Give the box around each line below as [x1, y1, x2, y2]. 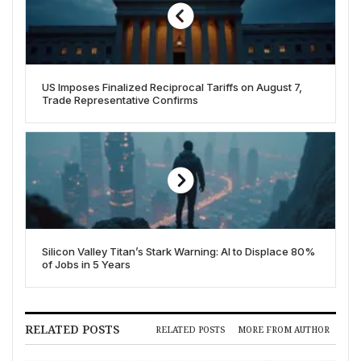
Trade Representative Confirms [42, 93, 198, 107]
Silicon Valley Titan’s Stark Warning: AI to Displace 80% [42, 245, 315, 259]
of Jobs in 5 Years [42, 258, 131, 272]
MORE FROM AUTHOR [238, 323, 330, 335]
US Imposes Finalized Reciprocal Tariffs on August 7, [42, 81, 302, 94]
